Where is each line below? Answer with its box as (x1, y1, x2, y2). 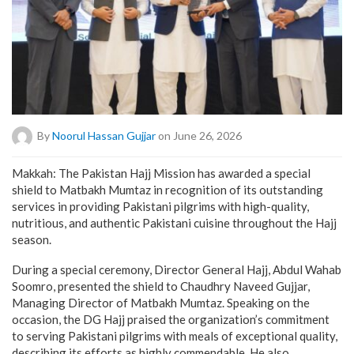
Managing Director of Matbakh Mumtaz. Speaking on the (12, 295, 310, 310)
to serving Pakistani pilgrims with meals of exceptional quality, (12, 328, 337, 343)
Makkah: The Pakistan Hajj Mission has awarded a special (12, 165, 311, 180)
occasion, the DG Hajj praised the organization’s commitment (12, 311, 330, 326)
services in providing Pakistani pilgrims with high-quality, (12, 198, 309, 213)
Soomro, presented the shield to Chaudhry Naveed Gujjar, (12, 278, 310, 293)
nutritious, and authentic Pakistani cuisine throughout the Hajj (12, 215, 337, 230)
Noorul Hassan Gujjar (52, 128, 156, 142)
